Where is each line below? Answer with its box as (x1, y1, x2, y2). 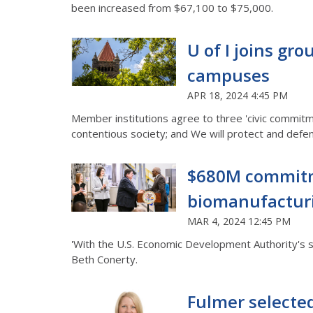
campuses (187, 63, 270, 87)
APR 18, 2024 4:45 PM (187, 88, 288, 102)
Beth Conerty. (71, 252, 138, 266)
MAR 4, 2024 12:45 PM (187, 214, 291, 228)
